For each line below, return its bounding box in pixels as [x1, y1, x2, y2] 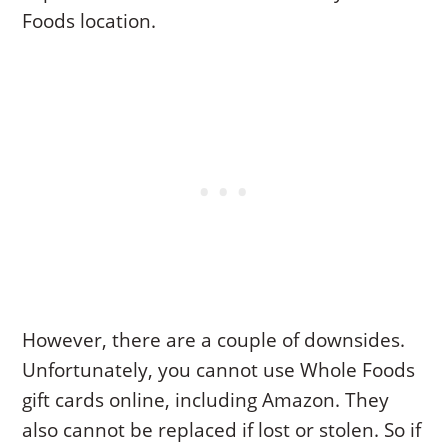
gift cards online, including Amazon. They [22, 386, 390, 413]
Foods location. [22, 7, 157, 34]
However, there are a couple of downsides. [22, 326, 406, 353]
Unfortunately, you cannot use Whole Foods [22, 356, 416, 383]
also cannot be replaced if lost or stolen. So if [22, 416, 422, 443]
